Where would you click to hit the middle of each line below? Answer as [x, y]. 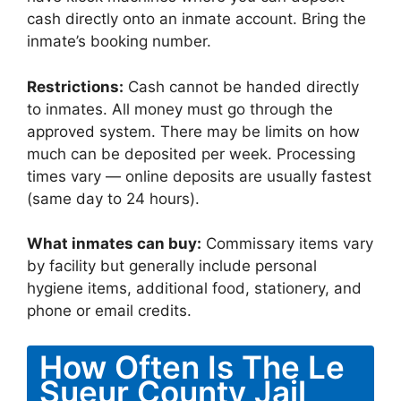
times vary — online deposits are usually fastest [199, 176]
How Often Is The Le [192, 367]
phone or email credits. [109, 311]
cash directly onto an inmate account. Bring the [196, 19]
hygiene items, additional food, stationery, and [194, 288]
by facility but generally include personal [172, 266]
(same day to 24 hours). [113, 198]
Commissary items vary [287, 243]
